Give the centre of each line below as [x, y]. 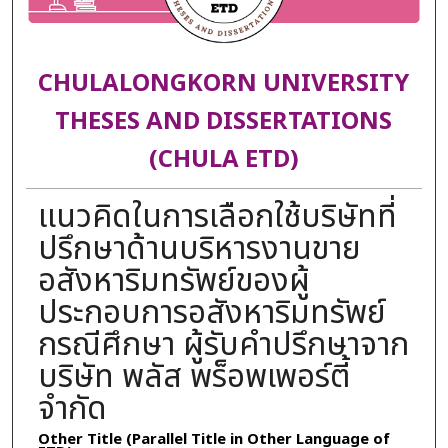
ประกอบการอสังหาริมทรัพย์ [211, 312]
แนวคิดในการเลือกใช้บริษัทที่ [217, 216]
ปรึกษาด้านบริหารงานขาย [199, 248]
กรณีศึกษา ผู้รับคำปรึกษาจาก [223, 344]
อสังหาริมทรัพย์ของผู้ [173, 280]
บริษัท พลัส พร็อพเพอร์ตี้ [193, 376]
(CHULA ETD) [223, 160]
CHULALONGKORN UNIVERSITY [224, 84]
